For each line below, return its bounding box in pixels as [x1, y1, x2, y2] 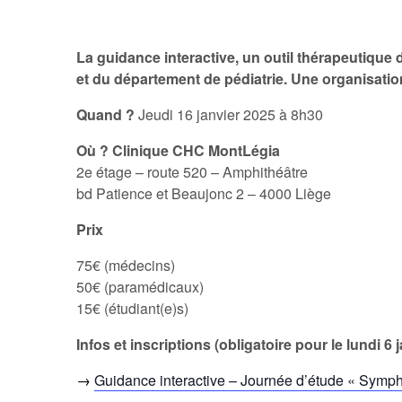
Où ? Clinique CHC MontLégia [76, 140, 281, 162]
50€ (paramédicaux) [76, 276, 205, 298]
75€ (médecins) [76, 255, 176, 276]
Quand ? [76, 104, 135, 126]
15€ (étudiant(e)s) [76, 298, 189, 319]
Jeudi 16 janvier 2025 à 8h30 [135, 104, 324, 126]
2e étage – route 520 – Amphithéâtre [76, 162, 309, 183]
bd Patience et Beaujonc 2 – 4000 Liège [76, 183, 332, 205]
